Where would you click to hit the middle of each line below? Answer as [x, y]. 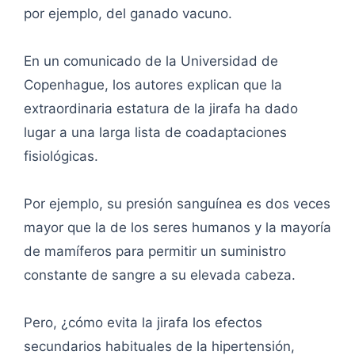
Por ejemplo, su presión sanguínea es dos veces [177, 204]
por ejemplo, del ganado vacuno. [128, 14]
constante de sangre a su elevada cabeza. [160, 275]
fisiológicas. [61, 157]
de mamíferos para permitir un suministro [155, 252]
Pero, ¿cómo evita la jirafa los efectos [143, 323]
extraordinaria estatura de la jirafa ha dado [161, 109]
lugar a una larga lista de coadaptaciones [155, 133]
